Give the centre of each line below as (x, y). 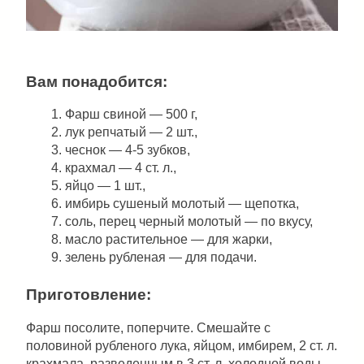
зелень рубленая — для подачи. (161, 258)
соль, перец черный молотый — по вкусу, (189, 222)
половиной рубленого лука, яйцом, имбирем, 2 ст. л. (182, 346)
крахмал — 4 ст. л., (121, 168)
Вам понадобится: (97, 81)
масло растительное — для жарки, (169, 240)
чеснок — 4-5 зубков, (128, 150)
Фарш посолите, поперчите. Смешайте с (148, 328)
